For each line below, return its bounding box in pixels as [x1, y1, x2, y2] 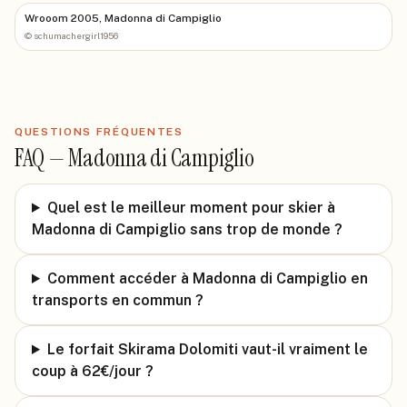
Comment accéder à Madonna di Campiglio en [46, 270, 368, 287]
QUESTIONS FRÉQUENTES [15, 125, 184, 138]
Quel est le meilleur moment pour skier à [46, 199, 335, 216]
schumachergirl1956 [34, 30, 118, 41]
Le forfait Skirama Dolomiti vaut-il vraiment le [46, 341, 368, 358]
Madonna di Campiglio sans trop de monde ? [32, 221, 342, 238]
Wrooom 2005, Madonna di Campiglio [25, 12, 222, 25]
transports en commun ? [32, 292, 203, 309]
